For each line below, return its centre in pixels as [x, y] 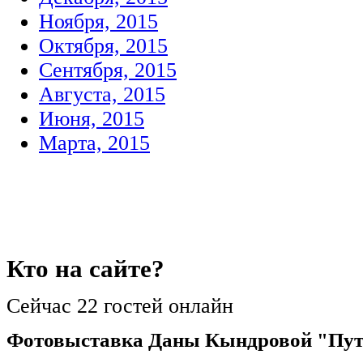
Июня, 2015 [92, 119]
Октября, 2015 [103, 46]
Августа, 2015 [102, 94]
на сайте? [107, 269]
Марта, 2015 [94, 143]
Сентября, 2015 [108, 70]
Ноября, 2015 [98, 21]
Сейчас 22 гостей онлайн [120, 305]
